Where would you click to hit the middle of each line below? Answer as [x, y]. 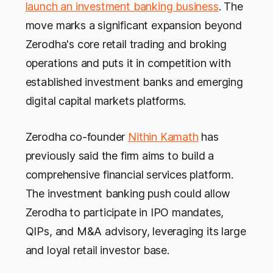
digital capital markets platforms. [106, 101]
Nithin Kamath [163, 137]
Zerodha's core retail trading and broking [126, 44]
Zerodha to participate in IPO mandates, [125, 213]
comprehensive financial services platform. [129, 175]
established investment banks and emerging [134, 82]
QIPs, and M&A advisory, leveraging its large [136, 232]
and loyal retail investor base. [97, 250]
